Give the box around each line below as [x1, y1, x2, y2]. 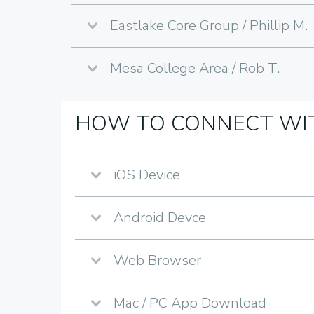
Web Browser [114, 251, 201, 271]
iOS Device [114, 165, 180, 185]
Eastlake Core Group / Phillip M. [110, 16, 308, 36]
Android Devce [114, 208, 206, 228]
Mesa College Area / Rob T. [110, 59, 280, 78]
